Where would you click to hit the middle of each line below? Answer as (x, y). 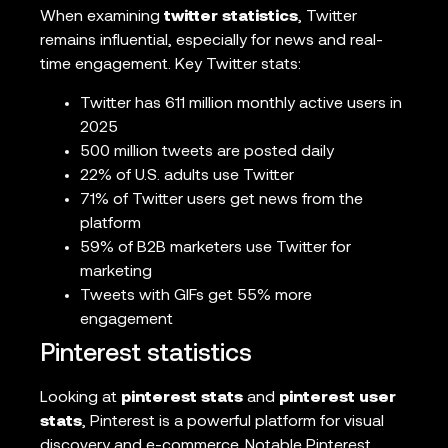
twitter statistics (231, 17)
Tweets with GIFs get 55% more (196, 295)
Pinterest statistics (146, 354)
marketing (116, 271)
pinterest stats (182, 397)
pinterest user (337, 397)
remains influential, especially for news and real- (211, 41)
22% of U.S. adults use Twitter (187, 175)
